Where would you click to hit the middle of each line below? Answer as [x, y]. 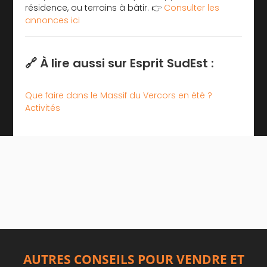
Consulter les [192, 7]
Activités [43, 108]
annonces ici [53, 20]
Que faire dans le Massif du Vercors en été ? [119, 95]
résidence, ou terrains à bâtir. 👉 [95, 7]
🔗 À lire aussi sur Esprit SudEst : [120, 63]
